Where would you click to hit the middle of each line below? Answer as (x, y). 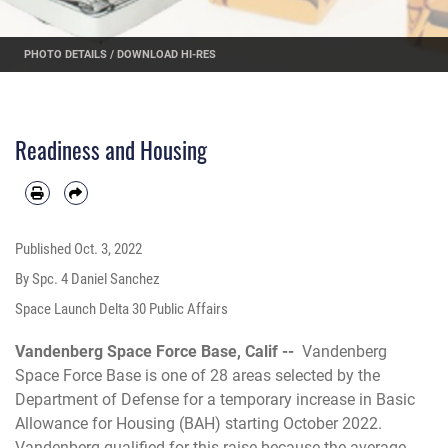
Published (44, 249)
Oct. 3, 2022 (108, 249)
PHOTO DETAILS (65, 54)
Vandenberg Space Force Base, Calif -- (158, 352)
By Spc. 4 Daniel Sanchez (87, 279)
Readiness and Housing (111, 150)
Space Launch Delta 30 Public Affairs (121, 309)
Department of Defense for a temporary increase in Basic (215, 400)
